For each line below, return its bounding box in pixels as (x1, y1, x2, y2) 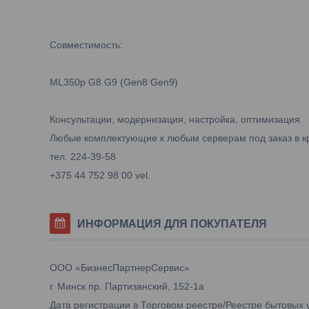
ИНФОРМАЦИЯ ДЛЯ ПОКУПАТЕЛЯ (77, 218, 267, 230)
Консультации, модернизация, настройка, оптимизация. (50, 114, 303, 125)
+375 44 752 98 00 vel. (50, 170, 150, 181)
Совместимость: (50, 39, 123, 50)
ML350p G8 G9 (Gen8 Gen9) (50, 77, 178, 88)
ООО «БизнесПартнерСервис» (50, 262, 190, 273)
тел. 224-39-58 (50, 151, 116, 162)
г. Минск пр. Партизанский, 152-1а (50, 281, 204, 292)
